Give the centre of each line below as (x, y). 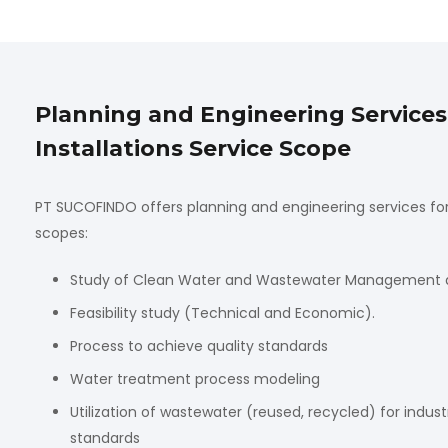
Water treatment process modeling (195, 379)
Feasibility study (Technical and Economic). (222, 313)
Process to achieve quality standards (199, 346)
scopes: (61, 233)
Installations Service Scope (193, 148)
